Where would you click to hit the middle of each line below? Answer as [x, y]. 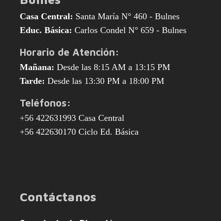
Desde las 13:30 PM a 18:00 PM [105, 81]
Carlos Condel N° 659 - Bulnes [129, 30]
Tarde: [32, 81]
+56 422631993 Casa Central [72, 118]
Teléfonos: [45, 103]
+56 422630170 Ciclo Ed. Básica [79, 131]
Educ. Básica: [46, 30]
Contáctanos [58, 196]
